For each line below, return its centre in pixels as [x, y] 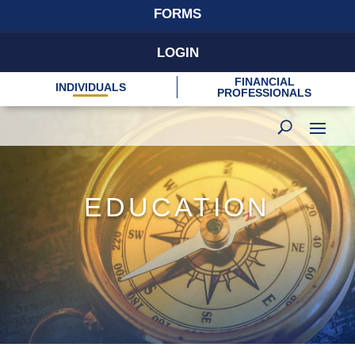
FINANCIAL [264, 82]
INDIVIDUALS [90, 87]
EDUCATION [177, 207]
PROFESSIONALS [264, 93]
